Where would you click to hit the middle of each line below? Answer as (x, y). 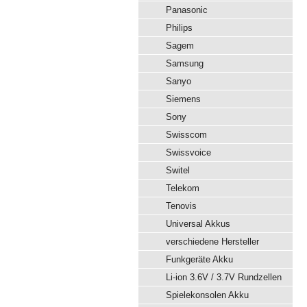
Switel (178, 170)
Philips (179, 28)
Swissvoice (188, 152)
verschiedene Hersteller (212, 242)
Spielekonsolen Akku (207, 295)
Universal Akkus (198, 224)
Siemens (183, 99)
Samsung (185, 63)
